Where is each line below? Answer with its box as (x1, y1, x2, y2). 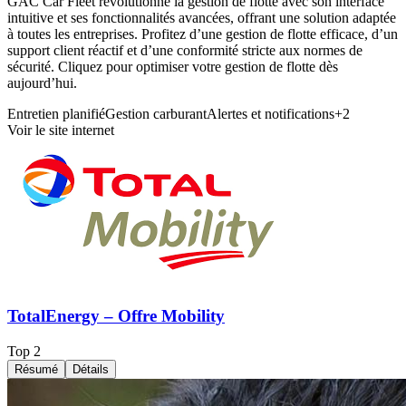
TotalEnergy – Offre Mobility (7, 305, 225, 325)
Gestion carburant (105, 106, 207, 122)
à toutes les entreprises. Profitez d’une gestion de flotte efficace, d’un (7, 26, 398, 43)
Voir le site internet (7, 122, 114, 139)
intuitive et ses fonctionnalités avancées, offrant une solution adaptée (7, 10, 396, 26)
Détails (72, 362, 109, 376)
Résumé (14, 362, 58, 376)
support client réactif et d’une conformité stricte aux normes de (7, 43, 362, 59)
